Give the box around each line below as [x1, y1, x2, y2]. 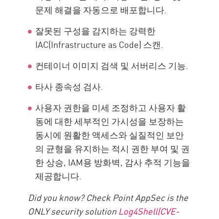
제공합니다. [35, 169, 82, 182]
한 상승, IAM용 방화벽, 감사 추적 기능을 [35, 155, 191, 169]
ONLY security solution [28, 204, 117, 218]
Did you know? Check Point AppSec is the [28, 191, 189, 204]
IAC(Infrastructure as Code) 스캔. [35, 38, 166, 51]
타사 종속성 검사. [35, 80, 106, 93]
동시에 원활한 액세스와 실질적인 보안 [35, 128, 184, 141]
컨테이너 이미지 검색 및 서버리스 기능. [35, 59, 189, 72]
